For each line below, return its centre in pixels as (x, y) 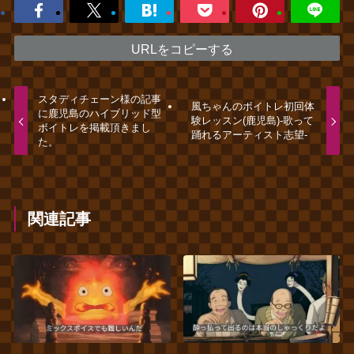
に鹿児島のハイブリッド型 (100, 114)
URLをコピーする (182, 49)
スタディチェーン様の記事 (100, 100)
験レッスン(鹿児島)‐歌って (252, 121)
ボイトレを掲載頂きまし (95, 128)
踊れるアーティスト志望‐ (249, 135)
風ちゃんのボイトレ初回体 (252, 107)
